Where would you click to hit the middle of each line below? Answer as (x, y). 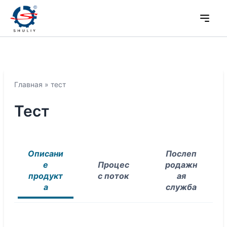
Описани (46, 154)
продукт (46, 176)
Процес (113, 165)
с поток (113, 176)
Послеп (181, 154)
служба (181, 187)
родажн (181, 165)
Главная (28, 84)
